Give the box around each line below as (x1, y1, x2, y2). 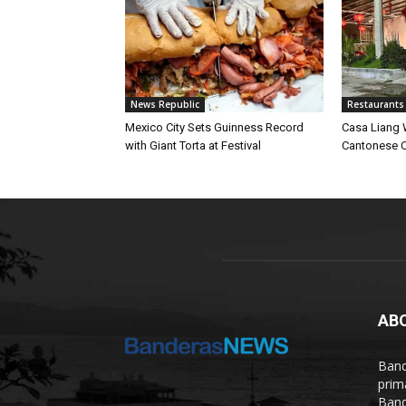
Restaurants (346, 97, 404, 111)
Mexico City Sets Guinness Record (125, 120, 304, 134)
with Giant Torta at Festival (125, 138, 261, 152)
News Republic (130, 97, 199, 111)
